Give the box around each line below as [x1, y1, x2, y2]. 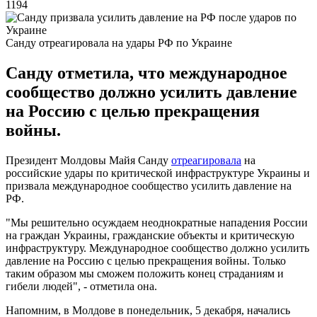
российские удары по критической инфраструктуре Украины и [6, 166, 310, 179]
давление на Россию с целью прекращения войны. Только [6, 254, 286, 267]
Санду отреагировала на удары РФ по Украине [6, 36, 232, 49]
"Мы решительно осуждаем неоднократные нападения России [6, 216, 308, 229]
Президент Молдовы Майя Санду [6, 154, 171, 166]
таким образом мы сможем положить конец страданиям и [6, 267, 284, 279]
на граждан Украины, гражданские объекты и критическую [6, 229, 294, 241]
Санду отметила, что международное [6, 63, 287, 82]
